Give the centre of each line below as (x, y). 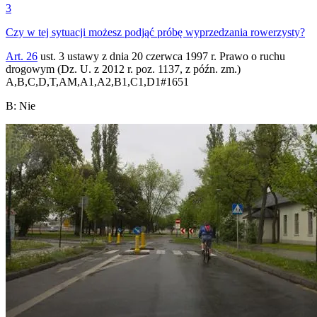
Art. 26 (22, 56)
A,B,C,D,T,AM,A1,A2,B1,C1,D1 (83, 81)
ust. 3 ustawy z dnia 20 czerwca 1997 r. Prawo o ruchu (161, 56)
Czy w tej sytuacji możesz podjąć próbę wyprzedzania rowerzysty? (155, 32)
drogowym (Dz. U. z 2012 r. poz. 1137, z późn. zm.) (123, 69)
